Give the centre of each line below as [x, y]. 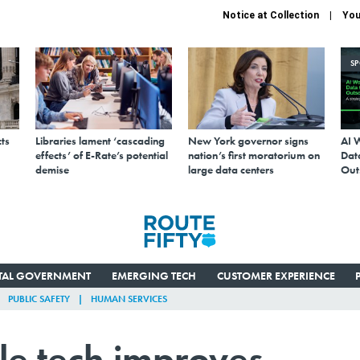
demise [52, 169]
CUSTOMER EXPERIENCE [276, 275]
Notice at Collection [271, 15]
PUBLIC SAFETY [39, 299]
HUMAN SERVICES [129, 299]
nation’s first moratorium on [254, 155]
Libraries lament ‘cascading [100, 140]
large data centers [231, 169]
